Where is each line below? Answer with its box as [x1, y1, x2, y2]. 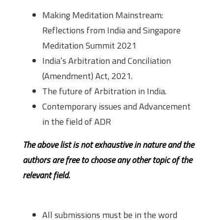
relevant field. [23, 168, 70, 182]
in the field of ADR [42, 115, 111, 128]
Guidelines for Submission [23, 189, 139, 205]
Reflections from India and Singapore [42, 24, 181, 37]
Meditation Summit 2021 [42, 39, 137, 52]
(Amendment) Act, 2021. [42, 69, 133, 82]
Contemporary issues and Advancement [42, 100, 191, 113]
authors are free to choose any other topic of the [23, 153, 192, 166]
